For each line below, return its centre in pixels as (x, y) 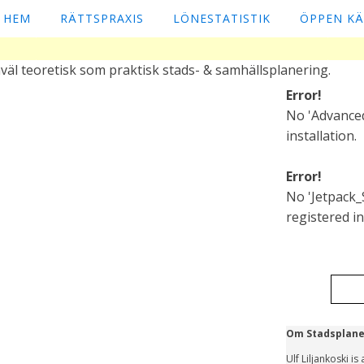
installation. (321, 136)
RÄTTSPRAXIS (102, 18)
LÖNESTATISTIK (222, 18)
